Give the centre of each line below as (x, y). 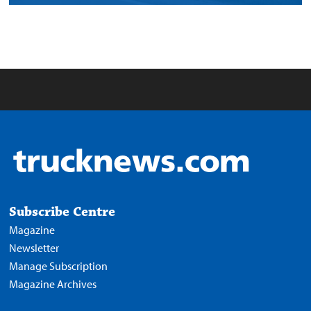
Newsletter (34, 248)
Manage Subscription (59, 266)
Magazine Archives (53, 284)
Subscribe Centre (62, 212)
